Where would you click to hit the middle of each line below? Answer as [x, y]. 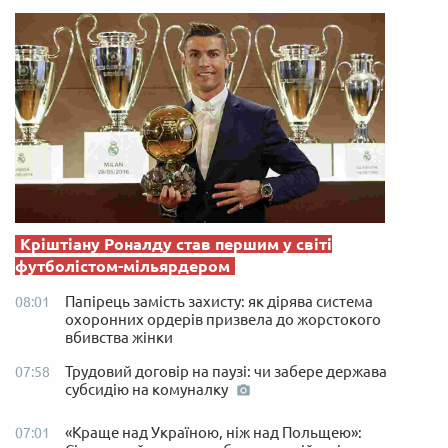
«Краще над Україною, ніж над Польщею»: [213, 432]
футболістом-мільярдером [122, 265]
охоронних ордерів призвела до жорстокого [223, 319]
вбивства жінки [119, 337]
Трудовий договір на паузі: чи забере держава [226, 371]
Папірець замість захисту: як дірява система [219, 301]
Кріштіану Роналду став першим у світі [176, 243]
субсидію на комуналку [148, 389]
